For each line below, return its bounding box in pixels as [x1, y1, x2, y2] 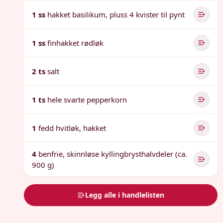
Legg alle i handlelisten [85, 190, 165, 200]
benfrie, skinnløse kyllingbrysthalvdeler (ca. [38, 149, 187, 159]
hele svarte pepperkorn [47, 95, 127, 105]
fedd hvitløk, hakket [38, 123, 106, 133]
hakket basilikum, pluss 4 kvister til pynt [47, 9, 185, 19]
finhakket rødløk [47, 38, 104, 48]
